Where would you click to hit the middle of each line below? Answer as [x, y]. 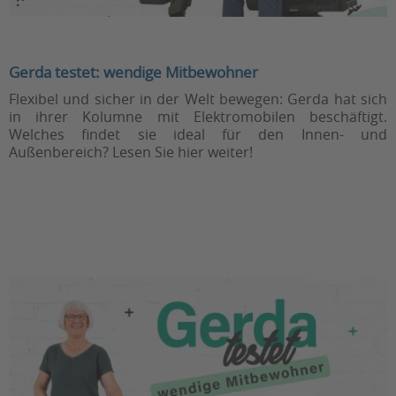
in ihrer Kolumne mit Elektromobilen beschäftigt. [198, 117]
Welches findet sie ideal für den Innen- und [198, 134]
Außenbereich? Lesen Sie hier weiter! [131, 152]
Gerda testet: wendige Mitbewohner [133, 72]
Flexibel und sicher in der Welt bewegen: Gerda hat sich [198, 99]
